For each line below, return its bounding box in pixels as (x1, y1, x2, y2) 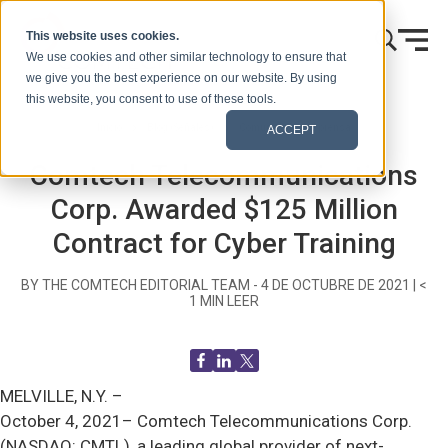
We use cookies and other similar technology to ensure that (26, 50, 347, 65)
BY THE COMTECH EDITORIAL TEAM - (21, 277, 261, 293)
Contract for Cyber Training (52, 227, 396, 260)
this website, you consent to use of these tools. (26, 92, 277, 107)
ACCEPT (267, 122, 317, 137)
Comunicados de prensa (239, 122, 351, 133)
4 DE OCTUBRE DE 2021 (261, 277, 410, 293)
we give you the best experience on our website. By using (26, 71, 338, 86)
